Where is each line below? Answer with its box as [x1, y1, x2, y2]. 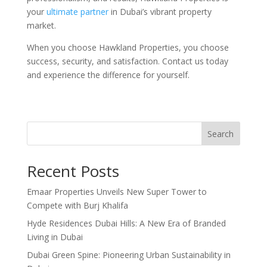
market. [26, 19, 56, 31]
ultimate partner [44, 5, 108, 17]
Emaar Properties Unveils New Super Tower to [26, 185, 207, 197]
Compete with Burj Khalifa [26, 199, 128, 211]
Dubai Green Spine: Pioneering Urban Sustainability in [26, 249, 231, 260]
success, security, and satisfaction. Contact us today [26, 55, 228, 67]
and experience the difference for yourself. [26, 69, 190, 80]
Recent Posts [26, 160, 119, 182]
